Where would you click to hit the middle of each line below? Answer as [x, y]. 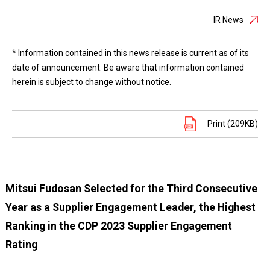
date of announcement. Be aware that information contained [128, 67]
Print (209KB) [233, 124]
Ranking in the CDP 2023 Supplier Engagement [118, 226]
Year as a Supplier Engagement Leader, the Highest [130, 207]
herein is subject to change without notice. [92, 82]
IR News [228, 20]
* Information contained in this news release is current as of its [130, 53]
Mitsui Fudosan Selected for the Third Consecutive [131, 188]
